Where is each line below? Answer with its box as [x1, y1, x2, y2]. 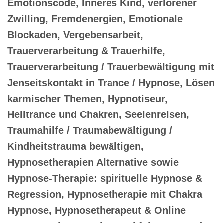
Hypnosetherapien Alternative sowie [7, 156, 179, 168]
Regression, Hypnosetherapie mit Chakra [7, 188, 202, 200]
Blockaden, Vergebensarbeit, [7, 29, 143, 40]
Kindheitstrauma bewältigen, [7, 140, 144, 152]
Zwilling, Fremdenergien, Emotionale [7, 13, 183, 24]
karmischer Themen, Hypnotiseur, [7, 93, 168, 104]
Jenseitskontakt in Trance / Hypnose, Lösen [7, 77, 215, 88]
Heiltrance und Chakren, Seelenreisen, [7, 109, 189, 120]
